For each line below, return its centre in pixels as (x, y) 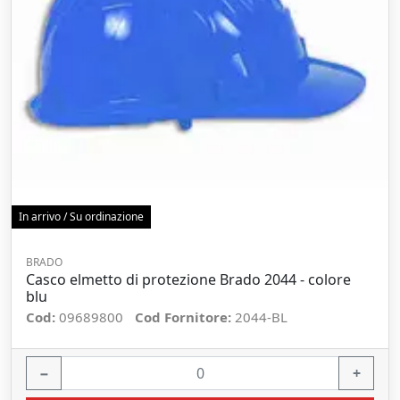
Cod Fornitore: (185, 317)
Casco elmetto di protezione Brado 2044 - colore (188, 279)
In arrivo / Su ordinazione (81, 217)
